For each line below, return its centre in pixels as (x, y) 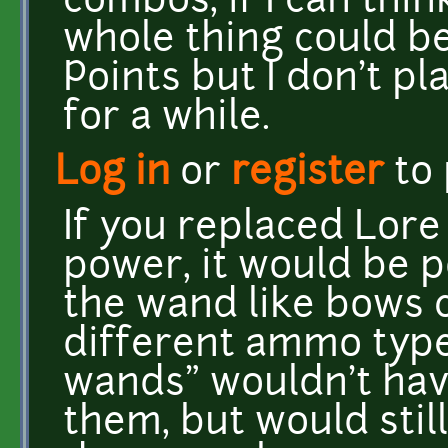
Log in (112, 174)
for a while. (166, 119)
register (307, 174)
